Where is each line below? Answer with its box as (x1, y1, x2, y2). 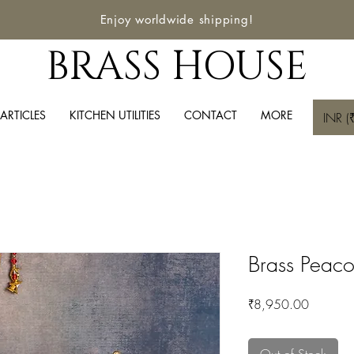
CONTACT (183, 107, 237, 122)
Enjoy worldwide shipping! (100, 12, 254, 27)
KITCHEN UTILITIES (69, 107, 160, 122)
